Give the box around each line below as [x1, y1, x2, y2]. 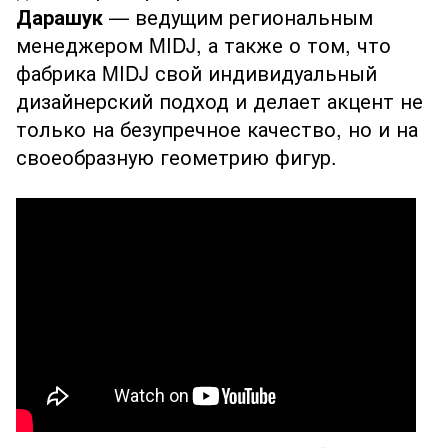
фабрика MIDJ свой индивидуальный [16, 58, 377, 88]
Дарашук [16, 2, 103, 32]
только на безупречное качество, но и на [16, 114, 418, 144]
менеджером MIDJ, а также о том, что [16, 30, 391, 60]
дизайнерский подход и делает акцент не [16, 86, 423, 116]
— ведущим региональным [103, 2, 373, 32]
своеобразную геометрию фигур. [16, 142, 337, 172]
